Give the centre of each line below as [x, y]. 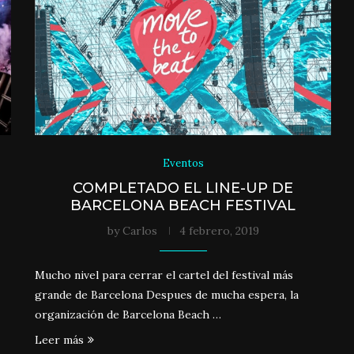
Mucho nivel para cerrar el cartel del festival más [164, 275]
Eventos [183, 163]
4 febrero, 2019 [219, 230]
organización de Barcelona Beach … [128, 314]
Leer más [60, 339]
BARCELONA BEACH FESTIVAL [183, 205]
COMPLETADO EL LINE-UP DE [183, 188]
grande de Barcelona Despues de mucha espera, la [167, 294]
